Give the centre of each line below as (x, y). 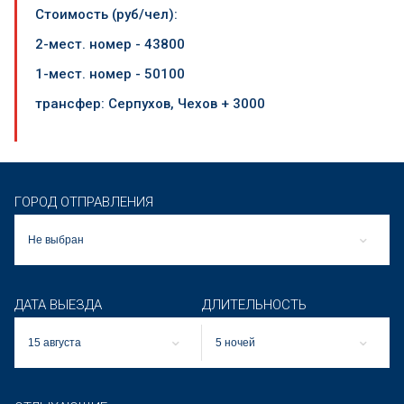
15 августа (55, 343)
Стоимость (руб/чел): (106, 14)
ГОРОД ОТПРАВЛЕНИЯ (84, 202)
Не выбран (56, 240)
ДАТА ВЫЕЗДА (58, 305)
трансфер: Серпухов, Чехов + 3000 (150, 104)
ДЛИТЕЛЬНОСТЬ (254, 305)
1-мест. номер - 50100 (110, 74)
